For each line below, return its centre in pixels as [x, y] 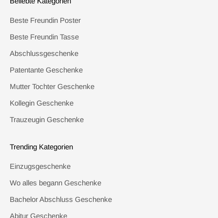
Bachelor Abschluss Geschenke [61, 199]
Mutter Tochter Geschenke [52, 86]
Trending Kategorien [41, 146]
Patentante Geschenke [46, 70]
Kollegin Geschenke [42, 103]
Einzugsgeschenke [40, 166]
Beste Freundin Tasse [44, 36]
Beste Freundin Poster [45, 20]
